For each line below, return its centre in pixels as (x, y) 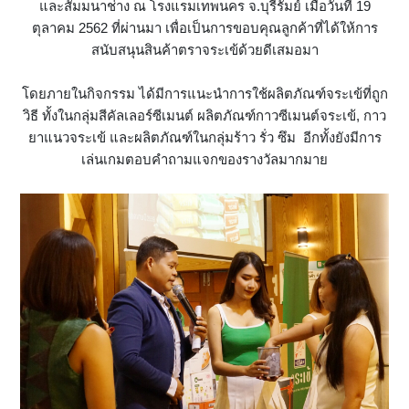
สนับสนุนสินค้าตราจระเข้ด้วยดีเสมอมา (204, 50)
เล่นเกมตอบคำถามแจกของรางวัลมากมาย (204, 160)
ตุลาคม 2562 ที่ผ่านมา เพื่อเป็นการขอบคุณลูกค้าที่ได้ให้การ (204, 28)
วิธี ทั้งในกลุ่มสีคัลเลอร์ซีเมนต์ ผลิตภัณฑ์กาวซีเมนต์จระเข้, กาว (204, 116)
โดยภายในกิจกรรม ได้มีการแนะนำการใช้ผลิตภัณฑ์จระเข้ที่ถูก (204, 94)
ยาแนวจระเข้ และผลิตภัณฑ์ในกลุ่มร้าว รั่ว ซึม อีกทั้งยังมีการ (204, 138)
